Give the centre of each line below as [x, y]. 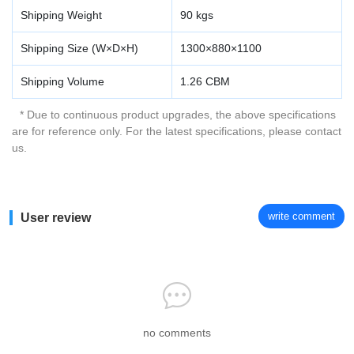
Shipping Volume [62, 81]
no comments [177, 333]
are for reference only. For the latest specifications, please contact [177, 131]
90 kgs [197, 15]
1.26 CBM [205, 81]
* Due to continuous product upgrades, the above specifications [178, 115]
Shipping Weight [61, 15]
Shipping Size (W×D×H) [79, 48]
